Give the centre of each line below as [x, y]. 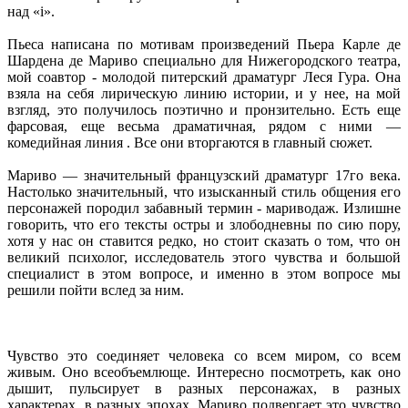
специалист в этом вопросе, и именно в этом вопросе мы [204, 273]
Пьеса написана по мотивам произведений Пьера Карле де [204, 44]
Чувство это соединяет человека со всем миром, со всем [204, 355]
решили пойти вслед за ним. [96, 290]
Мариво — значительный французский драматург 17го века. [204, 175]
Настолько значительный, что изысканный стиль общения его [204, 191]
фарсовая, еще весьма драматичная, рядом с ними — [204, 126]
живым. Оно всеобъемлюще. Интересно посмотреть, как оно [204, 372]
